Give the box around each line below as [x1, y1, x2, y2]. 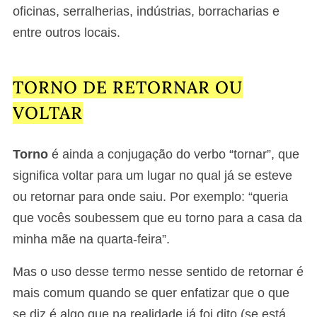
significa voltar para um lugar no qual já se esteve [13, 168, 292, 183]
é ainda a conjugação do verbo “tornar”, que [48, 146, 299, 161]
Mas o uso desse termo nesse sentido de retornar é [13, 264, 304, 279]
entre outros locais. [13, 25, 120, 40]
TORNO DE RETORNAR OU [13, 76, 243, 98]
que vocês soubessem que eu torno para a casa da [13, 210, 302, 225]
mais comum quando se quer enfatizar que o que [13, 285, 289, 300]
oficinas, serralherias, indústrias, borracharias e [13, 4, 279, 18]
